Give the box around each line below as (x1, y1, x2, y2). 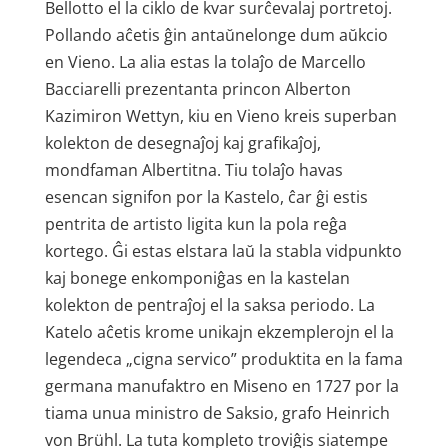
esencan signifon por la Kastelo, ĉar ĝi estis (44, 186, 368, 208)
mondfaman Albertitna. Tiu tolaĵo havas (44, 159, 343, 181)
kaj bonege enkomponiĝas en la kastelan (44, 267, 350, 289)
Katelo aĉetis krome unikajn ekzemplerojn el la (44, 321, 394, 343)
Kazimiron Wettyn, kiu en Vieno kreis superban (44, 105, 397, 127)
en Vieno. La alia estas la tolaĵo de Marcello (44, 51, 366, 73)
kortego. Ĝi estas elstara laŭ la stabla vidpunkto (44, 240, 402, 262)
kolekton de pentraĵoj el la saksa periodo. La (44, 294, 375, 316)
